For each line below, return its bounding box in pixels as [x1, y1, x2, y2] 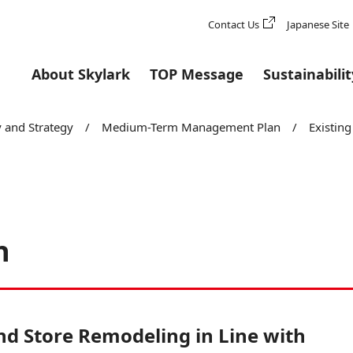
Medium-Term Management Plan [101, 119, 281, 135]
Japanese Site [287, 17, 349, 32]
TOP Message [150, 65, 243, 84]
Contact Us [208, 17, 259, 32]
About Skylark [32, 65, 130, 84]
